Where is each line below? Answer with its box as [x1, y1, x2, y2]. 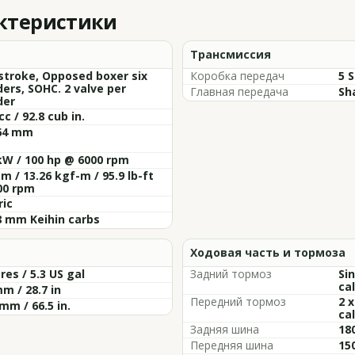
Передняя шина [190, 338, 273, 353]
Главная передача [190, 84, 288, 99]
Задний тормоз [190, 266, 272, 281]
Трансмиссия [190, 47, 271, 62]
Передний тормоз [190, 294, 286, 309]
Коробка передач [190, 68, 284, 83]
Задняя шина [190, 322, 259, 337]
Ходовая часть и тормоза [190, 245, 345, 260]
